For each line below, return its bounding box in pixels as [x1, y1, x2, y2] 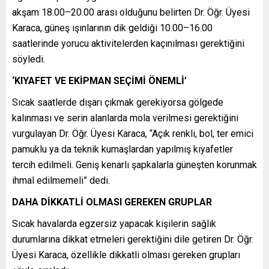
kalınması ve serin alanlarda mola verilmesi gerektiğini [12, 112, 238, 124]
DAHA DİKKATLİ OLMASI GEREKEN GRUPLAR [12, 196, 212, 208]
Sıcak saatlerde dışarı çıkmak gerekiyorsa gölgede [12, 97, 223, 109]
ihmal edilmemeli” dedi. [12, 175, 110, 187]
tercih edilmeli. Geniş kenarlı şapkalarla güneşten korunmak [12, 159, 257, 171]
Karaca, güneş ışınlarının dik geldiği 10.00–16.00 [12, 22, 213, 34]
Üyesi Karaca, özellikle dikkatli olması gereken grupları [12, 249, 240, 261]
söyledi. [12, 53, 45, 65]
